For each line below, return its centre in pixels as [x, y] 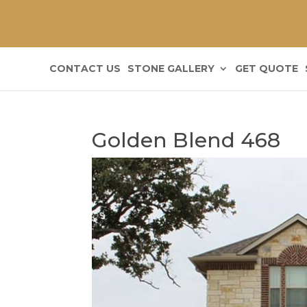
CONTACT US [85, 68]
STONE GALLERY [171, 68]
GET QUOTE [266, 68]
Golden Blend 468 [186, 140]
